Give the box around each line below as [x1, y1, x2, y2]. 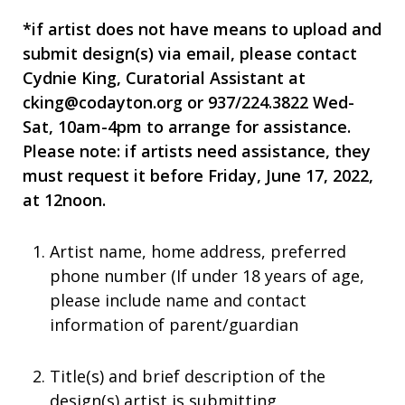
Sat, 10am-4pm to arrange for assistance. [23, 115, 351, 137]
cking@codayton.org [23, 90, 187, 113]
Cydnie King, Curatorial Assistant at [23, 66, 306, 89]
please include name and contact [50, 288, 306, 311]
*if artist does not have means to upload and [23, 17, 381, 40]
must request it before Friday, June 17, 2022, [23, 164, 373, 186]
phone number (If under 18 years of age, [50, 264, 364, 287]
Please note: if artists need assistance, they [23, 139, 371, 162]
